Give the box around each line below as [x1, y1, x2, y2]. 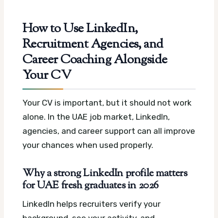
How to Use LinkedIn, [22, 19, 138, 38]
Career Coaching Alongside [22, 51, 167, 70]
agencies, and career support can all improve [22, 126, 195, 136]
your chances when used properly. [22, 140, 153, 150]
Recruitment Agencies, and [22, 35, 163, 54]
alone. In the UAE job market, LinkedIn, [22, 111, 170, 122]
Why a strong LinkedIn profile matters [22, 166, 187, 181]
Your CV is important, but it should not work [22, 97, 192, 108]
